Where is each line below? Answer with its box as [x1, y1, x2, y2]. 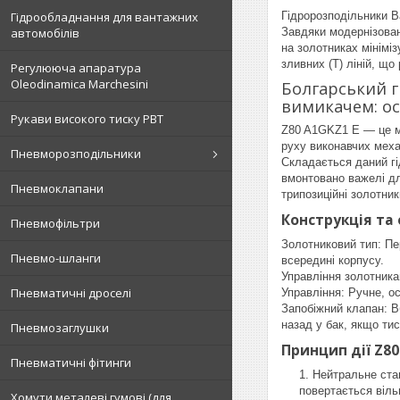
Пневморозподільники [11, 146, 141, 162]
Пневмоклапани [11, 180, 104, 196]
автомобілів [11, 25, 79, 41]
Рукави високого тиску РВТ [11, 111, 163, 127]
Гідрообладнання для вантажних [11, 9, 198, 25]
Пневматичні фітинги [11, 354, 131, 371]
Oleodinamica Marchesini [11, 76, 148, 92]
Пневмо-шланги [11, 250, 101, 266]
